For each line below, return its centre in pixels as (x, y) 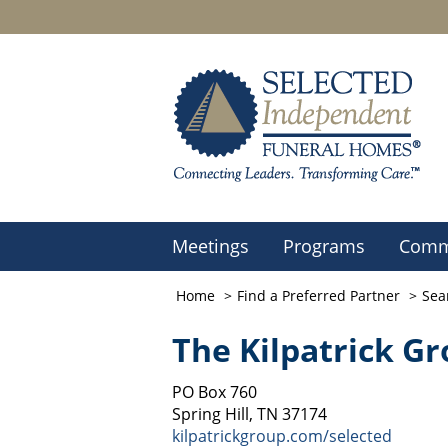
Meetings (210, 246)
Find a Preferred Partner (318, 295)
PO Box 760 (214, 392)
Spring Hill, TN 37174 (249, 414)
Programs (324, 246)
